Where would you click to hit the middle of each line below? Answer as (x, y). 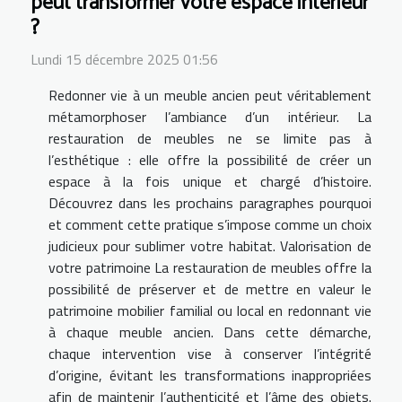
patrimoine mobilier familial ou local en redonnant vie (210, 310)
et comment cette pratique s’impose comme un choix (210, 224)
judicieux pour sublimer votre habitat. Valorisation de (210, 245)
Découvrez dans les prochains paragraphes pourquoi (210, 202)
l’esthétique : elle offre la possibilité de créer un (210, 159)
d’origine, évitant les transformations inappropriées (210, 375)
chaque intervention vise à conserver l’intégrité (210, 353)
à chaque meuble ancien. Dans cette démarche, (210, 332)
